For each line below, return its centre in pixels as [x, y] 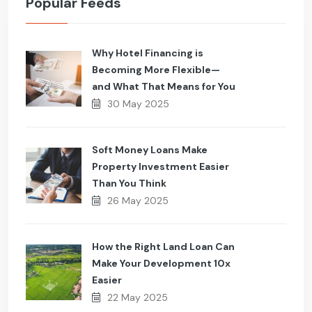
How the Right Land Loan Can [163, 247]
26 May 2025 [138, 201]
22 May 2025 [138, 298]
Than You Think [129, 184]
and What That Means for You [164, 87]
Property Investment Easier [161, 167]
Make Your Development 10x [161, 264]
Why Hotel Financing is [148, 53]
